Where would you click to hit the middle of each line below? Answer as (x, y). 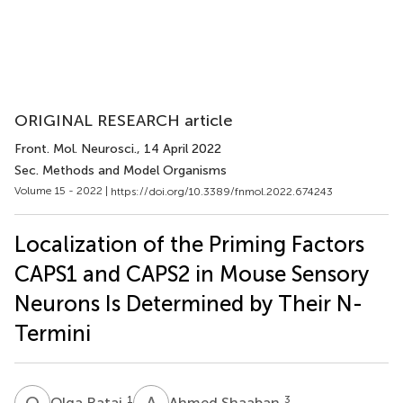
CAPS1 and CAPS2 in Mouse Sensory (192, 273)
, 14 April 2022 (179, 149)
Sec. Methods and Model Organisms (121, 170)
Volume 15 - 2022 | (63, 191)
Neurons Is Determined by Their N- (188, 303)
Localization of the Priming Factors (189, 244)
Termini (53, 333)
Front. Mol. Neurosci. (76, 149)
